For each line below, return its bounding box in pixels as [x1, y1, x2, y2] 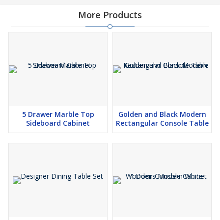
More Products [78, 9, 142, 21]
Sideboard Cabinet [26, 118, 90, 128]
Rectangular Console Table [115, 118, 209, 128]
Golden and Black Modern [118, 110, 206, 119]
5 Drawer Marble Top [22, 110, 94, 119]
